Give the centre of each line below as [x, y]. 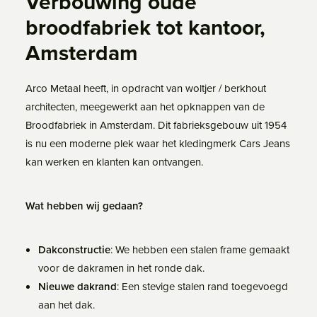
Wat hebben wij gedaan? [84, 206]
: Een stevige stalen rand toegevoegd [202, 286]
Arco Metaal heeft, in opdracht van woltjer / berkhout [146, 88]
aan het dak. [67, 305]
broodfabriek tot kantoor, [145, 27]
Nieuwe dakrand [77, 286]
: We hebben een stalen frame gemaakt [200, 249]
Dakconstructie [74, 249]
